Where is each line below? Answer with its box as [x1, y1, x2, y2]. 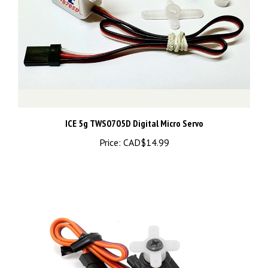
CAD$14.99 [120, 125, 169, 138]
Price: [99, 125, 121, 138]
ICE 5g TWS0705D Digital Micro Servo [65, 106, 203, 118]
